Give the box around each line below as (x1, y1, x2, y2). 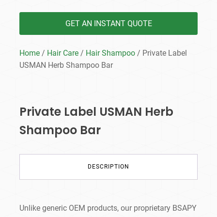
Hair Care (47, 48, 78, 58)
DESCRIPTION (88, 163, 129, 170)
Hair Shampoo (86, 48, 135, 58)
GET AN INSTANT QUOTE (65, 19, 152, 29)
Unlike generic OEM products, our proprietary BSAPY (19, 203, 197, 213)
